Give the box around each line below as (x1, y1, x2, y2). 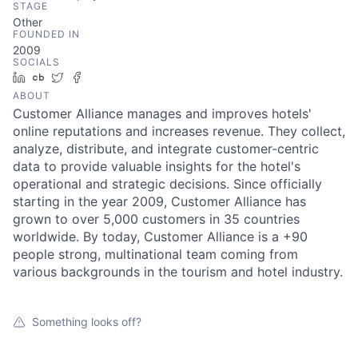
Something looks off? (32, 314, 141, 328)
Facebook (89, 70, 141, 84)
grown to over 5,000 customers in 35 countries (13, 210, 300, 227)
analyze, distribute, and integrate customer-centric (13, 140, 319, 157)
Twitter (70, 70, 105, 84)
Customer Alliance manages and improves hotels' (13, 105, 312, 121)
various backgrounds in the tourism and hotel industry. (13, 263, 343, 280)
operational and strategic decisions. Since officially (13, 175, 322, 192)
